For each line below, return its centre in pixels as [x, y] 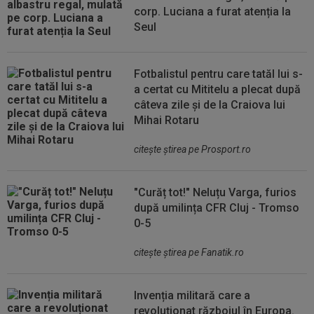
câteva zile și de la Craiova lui [210, 105]
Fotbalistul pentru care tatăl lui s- [219, 74]
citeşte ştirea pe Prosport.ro [193, 149]
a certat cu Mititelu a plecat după [218, 89]
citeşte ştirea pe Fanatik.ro [189, 252]
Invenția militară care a [192, 295]
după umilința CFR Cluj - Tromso [217, 208]
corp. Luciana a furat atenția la [213, 12]
